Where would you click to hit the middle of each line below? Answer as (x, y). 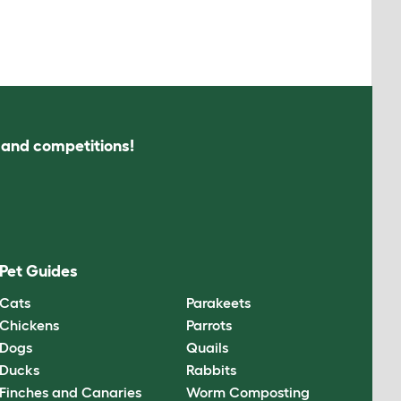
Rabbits (211, 369)
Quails (207, 347)
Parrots (209, 324)
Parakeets (218, 302)
